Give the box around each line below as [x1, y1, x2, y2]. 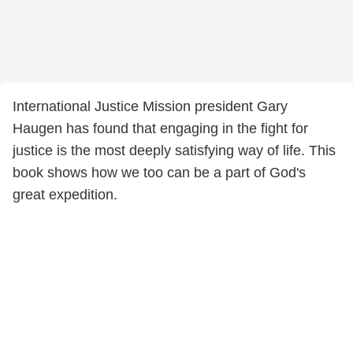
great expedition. [13, 187, 117, 203]
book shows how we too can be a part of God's [13, 165, 306, 180]
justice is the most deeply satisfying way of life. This [13, 143, 336, 158]
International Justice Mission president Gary [13, 98, 288, 114]
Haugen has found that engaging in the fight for [13, 121, 308, 136]
